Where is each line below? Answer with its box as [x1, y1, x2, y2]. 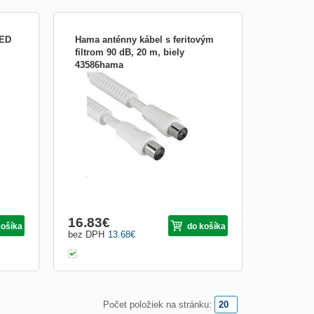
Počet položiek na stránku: [103, 299, 212, 310]
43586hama [75, 59, 123, 70]
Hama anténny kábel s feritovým [75, 34, 214, 45]
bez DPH [68, 228, 104, 240]
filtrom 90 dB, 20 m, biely [75, 46, 184, 57]
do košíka [187, 221, 226, 231]
